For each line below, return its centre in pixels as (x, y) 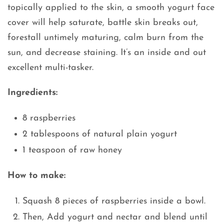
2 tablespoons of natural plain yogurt (100, 134)
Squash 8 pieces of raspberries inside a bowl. (115, 201)
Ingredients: (32, 93)
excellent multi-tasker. (52, 68)
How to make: (36, 176)
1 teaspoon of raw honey (72, 150)
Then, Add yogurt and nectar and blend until (115, 217)
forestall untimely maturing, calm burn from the (105, 38)
